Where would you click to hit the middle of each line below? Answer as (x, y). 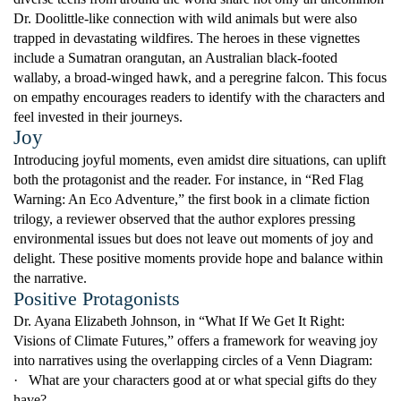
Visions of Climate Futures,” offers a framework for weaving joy (196, 341)
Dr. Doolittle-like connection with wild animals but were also (185, 19)
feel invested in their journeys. (98, 117)
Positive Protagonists (97, 299)
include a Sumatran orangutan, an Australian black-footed (175, 58)
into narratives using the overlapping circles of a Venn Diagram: (193, 361)
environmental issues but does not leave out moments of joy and (193, 239)
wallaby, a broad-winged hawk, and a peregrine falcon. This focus (200, 78)
